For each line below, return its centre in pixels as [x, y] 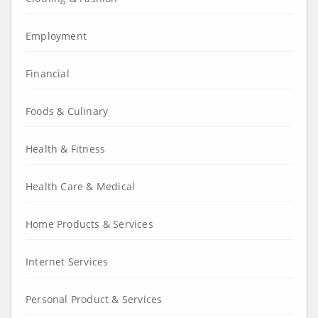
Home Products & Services [89, 224]
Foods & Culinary [67, 111]
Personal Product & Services [94, 299]
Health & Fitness [66, 148]
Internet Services [67, 261]
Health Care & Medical [81, 186]
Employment [56, 35]
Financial [48, 73]
